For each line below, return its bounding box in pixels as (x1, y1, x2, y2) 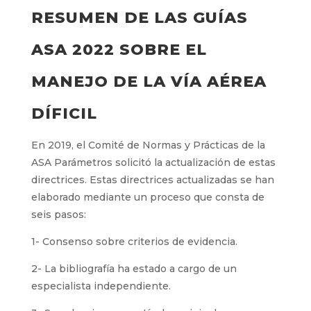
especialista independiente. (31, 280, 171, 292)
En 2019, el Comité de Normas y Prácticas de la (31, 139, 265, 151)
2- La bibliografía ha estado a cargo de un (31, 262, 237, 275)
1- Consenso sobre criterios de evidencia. (31, 235, 237, 248)
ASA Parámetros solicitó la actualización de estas (31, 156, 276, 169)
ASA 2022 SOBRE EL (31, 40, 207, 59)
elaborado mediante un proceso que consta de (31, 191, 264, 203)
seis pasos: (31, 208, 86, 221)
